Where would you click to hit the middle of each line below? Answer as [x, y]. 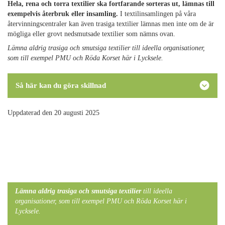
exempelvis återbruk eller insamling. [63, 14]
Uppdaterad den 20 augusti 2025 [53, 113]
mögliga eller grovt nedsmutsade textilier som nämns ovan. [91, 34]
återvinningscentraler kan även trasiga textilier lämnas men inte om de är [111, 24]
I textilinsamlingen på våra [157, 14]
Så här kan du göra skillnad [61, 85]
